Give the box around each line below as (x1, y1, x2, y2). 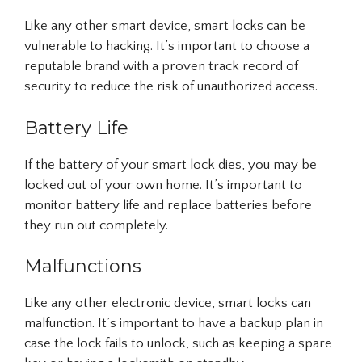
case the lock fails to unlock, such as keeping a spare (24, 336, 332, 351)
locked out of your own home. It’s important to (24, 177, 302, 192)
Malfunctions (24, 255, 141, 278)
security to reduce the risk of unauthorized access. (24, 79, 318, 95)
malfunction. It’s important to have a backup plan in (24, 316, 323, 331)
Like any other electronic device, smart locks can (24, 296, 311, 311)
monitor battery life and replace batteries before (24, 197, 312, 213)
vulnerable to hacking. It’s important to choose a (24, 39, 309, 54)
